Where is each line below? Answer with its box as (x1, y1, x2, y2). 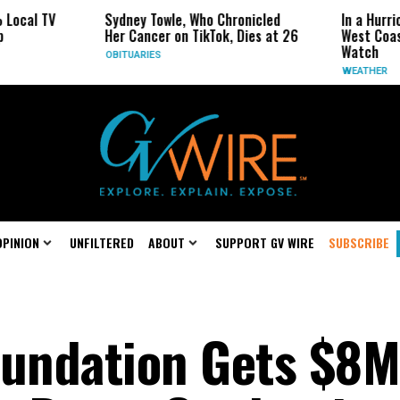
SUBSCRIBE (329, 233, 389, 252)
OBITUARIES (62, 49, 118, 61)
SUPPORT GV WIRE (215, 233, 314, 252)
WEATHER (298, 65, 345, 77)
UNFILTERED (70, 233, 134, 252)
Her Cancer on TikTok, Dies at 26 (61, 25, 255, 46)
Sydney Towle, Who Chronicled (61, 9, 237, 30)
